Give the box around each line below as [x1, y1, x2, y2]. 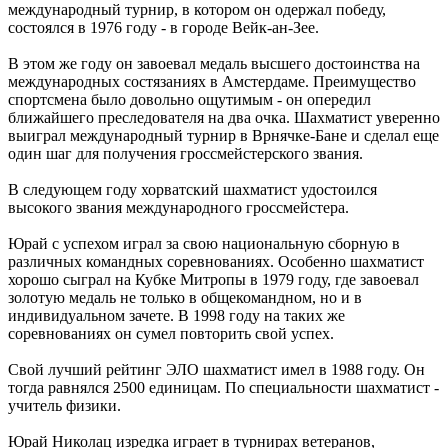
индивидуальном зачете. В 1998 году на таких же [8, 306, 345, 324]
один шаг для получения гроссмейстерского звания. [8, 144, 363, 162]
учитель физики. [8, 396, 121, 414]
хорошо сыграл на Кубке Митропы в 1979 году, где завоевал [8, 270, 419, 288]
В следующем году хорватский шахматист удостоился [8, 180, 377, 198]
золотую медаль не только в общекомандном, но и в [8, 288, 362, 306]
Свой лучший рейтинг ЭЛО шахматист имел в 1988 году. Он [8, 360, 425, 378]
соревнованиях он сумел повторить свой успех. [8, 324, 334, 342]
